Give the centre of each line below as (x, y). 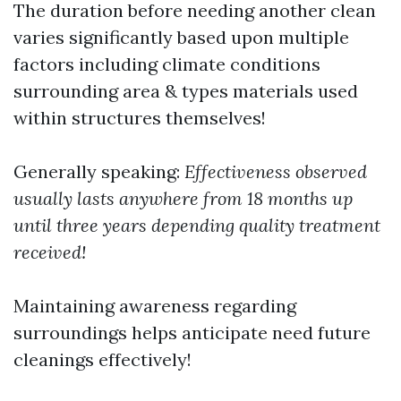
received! (50, 252)
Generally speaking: (99, 172)
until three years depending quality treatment (197, 226)
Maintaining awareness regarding (155, 306)
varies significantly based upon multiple (181, 38)
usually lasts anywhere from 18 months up (183, 199)
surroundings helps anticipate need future (192, 333)
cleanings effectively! (102, 360)
